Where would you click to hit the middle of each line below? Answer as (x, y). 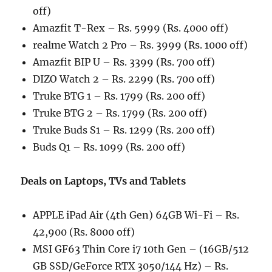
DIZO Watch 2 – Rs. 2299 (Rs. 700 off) (124, 79)
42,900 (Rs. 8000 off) (84, 232)
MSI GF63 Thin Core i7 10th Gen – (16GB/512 (141, 249)
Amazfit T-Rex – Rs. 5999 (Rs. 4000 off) (131, 28)
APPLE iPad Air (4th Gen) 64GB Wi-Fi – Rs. (136, 215)
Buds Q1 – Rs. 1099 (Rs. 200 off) (109, 147)
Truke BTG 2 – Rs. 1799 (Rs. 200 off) (120, 113)
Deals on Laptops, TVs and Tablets (104, 181)
